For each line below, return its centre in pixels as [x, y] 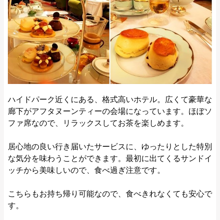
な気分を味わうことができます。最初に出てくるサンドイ [110, 158]
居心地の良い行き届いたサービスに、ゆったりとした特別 [110, 146]
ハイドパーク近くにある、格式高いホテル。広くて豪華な [110, 99]
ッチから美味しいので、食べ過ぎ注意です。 [86, 170]
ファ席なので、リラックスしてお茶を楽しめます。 [98, 123]
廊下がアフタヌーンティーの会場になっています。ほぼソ [110, 111]
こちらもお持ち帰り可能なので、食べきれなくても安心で [110, 193]
